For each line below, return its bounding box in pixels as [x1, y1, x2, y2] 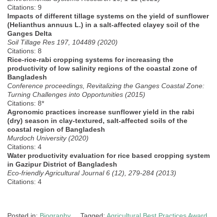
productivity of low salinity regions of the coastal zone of [7, 64, 197, 73]
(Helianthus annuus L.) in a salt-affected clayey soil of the [7, 21, 200, 29]
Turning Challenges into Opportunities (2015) [7, 91, 145, 99]
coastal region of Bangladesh [7, 125, 105, 134]
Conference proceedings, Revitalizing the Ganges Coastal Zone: [7, 82, 204, 90]
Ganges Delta [7, 30, 52, 38]
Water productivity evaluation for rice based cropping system [7, 152, 210, 160]
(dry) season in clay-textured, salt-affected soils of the [7, 117, 187, 125]
